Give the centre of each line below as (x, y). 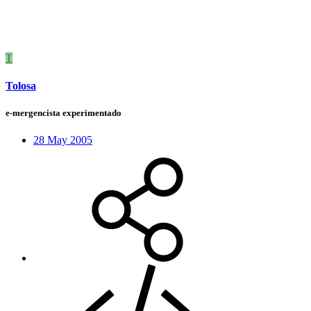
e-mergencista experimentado (64, 112)
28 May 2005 (63, 140)
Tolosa (21, 85)
